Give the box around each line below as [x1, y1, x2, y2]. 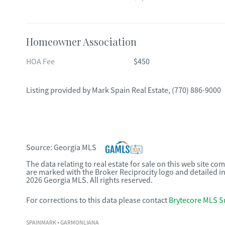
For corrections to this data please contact [26, 195, 167, 205]
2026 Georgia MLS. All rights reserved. [26, 175, 153, 185]
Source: [26, 143, 54, 153]
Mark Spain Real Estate [92, 85, 168, 95]
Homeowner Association [26, 35, 137, 48]
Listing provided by [26, 85, 92, 95]
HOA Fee [26, 57, 55, 67]
